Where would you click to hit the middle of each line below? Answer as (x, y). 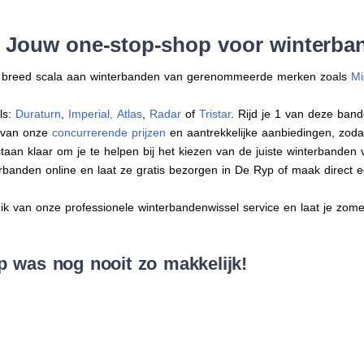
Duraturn (39, 113)
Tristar (215, 113)
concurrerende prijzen (109, 132)
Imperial (89, 113)
